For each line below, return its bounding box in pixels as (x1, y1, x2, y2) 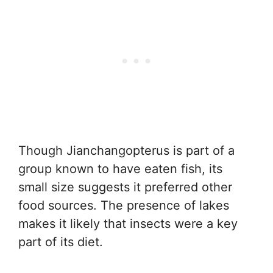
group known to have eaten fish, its (18, 161, 222, 176)
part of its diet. (18, 235, 103, 249)
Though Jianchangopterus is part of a (18, 143, 235, 158)
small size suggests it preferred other (18, 180, 232, 194)
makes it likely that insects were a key (18, 216, 238, 231)
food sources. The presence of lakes (18, 198, 229, 213)
